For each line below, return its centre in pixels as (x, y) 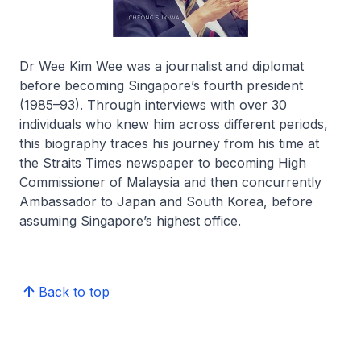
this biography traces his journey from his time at (169, 143)
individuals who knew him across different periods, (174, 124)
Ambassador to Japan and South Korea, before (166, 201)
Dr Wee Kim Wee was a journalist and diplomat (162, 66)
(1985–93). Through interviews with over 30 (153, 105)
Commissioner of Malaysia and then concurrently (170, 182)
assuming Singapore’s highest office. (130, 221)
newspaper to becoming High (214, 163)
